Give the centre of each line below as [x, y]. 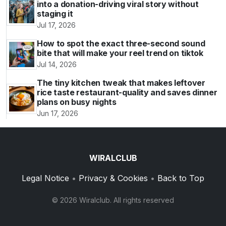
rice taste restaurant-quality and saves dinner [127, 92]
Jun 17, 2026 [58, 113]
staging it [55, 14]
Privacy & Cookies [113, 178]
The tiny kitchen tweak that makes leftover [121, 83]
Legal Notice [45, 178]
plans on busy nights [77, 102]
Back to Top [181, 178]
